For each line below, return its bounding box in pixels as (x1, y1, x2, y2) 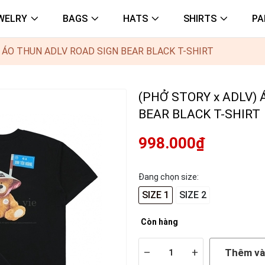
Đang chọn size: (138, 172, 199, 182)
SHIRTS (183, 13, 216, 24)
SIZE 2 (179, 189, 206, 201)
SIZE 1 (142, 189, 169, 201)
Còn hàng (141, 217, 178, 227)
